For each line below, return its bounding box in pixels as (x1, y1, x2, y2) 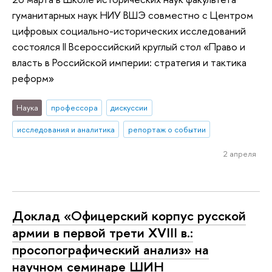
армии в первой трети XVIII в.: (12, 223, 193, 242)
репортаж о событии (127, 124, 206, 135)
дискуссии (110, 102, 148, 114)
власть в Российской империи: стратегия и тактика (12, 55, 246, 69)
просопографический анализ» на (12, 240, 209, 259)
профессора (50, 102, 98, 114)
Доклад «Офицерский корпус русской (12, 206, 246, 225)
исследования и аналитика (16, 124, 115, 135)
